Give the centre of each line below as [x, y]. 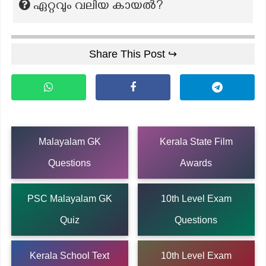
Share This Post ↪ [133, 54]
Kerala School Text [70, 255]
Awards [196, 163]
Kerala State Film [196, 141]
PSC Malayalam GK [69, 198]
